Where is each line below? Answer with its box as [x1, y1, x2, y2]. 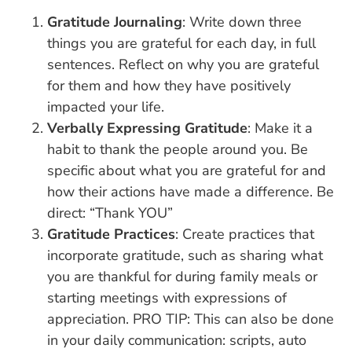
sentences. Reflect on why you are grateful [47, 54, 319, 74]
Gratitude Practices [47, 224, 175, 244]
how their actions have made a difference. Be [47, 181, 334, 201]
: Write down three [182, 12, 302, 31]
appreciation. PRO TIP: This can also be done [47, 309, 334, 328]
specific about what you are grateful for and [47, 160, 326, 180]
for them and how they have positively [47, 75, 291, 95]
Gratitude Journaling [47, 12, 182, 31]
